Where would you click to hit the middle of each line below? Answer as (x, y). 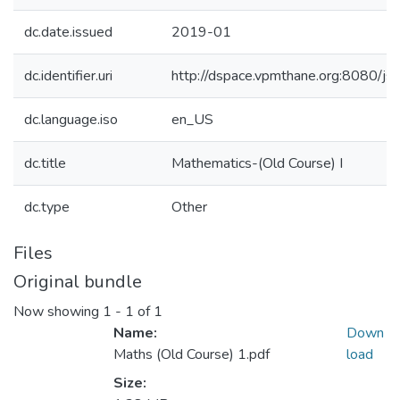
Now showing (58, 312)
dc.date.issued (68, 32)
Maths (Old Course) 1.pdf (192, 355)
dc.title (45, 163)
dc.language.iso (71, 120)
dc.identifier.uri (68, 76)
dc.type (47, 207)
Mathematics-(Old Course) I (257, 163)
